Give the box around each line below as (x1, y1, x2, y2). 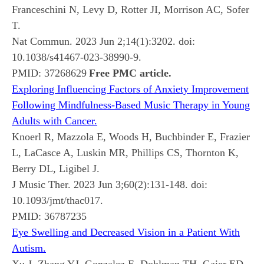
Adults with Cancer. (12, 114, 97, 127)
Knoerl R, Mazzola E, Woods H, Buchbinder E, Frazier (12, 130, 250, 143)
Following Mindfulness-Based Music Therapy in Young (12, 98, 250, 111)
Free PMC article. (89, 67, 171, 79)
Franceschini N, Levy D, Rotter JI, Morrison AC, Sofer (12, 3, 249, 15)
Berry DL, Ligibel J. (12, 162, 100, 174)
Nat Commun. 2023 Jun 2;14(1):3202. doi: (12, 35, 195, 47)
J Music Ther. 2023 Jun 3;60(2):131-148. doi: (12, 178, 207, 190)
